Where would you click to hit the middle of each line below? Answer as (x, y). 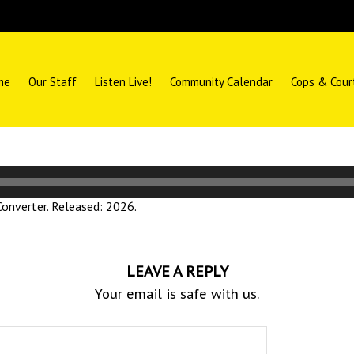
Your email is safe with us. (177, 294)
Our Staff (53, 82)
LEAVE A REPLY (177, 271)
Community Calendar (221, 82)
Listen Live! (123, 82)
